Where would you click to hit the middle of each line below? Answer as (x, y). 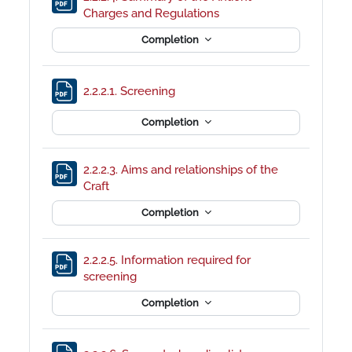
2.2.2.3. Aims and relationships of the (181, 169)
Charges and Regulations (153, 13)
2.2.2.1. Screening (131, 91)
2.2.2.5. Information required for (167, 259)
